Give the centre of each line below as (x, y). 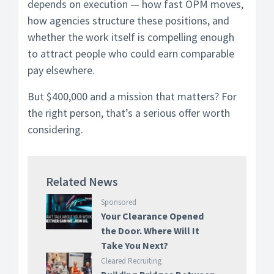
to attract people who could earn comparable (131, 54)
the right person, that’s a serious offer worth (129, 113)
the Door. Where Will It (150, 231)
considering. (55, 129)
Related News (82, 181)
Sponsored (118, 202)
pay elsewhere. (61, 70)
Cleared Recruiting (131, 261)
